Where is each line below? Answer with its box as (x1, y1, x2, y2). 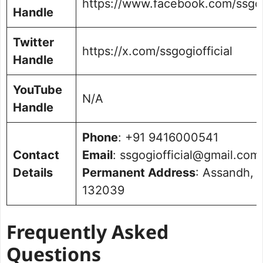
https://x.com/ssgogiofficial (82, 44, 232, 59)
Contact (13, 148, 59, 163)
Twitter (13, 35, 54, 50)
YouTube (13, 83, 62, 97)
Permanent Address (82, 166, 195, 180)
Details (13, 166, 53, 180)
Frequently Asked (6, 222, 168, 247)
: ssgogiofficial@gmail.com (113, 148, 260, 163)
